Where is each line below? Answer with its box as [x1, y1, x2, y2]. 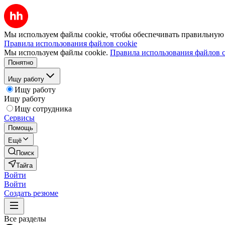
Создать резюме [4, 189, 58, 197]
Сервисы [4, 114, 35, 122]
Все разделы [4, 214, 46, 223]
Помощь [8, 124, 33, 132]
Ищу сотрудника [15, 104, 72, 113]
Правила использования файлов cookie [4, 39, 137, 48]
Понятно [8, 59, 33, 66]
